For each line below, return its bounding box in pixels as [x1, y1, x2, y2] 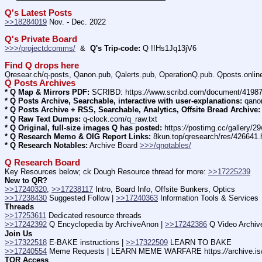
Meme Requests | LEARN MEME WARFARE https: [47, 246, 223, 256]
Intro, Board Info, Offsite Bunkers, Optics [93, 185, 235, 194]
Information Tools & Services [158, 194, 258, 203]
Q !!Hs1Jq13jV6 [140, 43, 196, 53]
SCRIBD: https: [89, 88, 144, 97]
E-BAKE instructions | [47, 237, 126, 247]
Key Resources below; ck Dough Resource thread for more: [5, 167, 208, 176]
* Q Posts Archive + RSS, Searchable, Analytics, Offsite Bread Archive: [5, 105, 260, 115]
